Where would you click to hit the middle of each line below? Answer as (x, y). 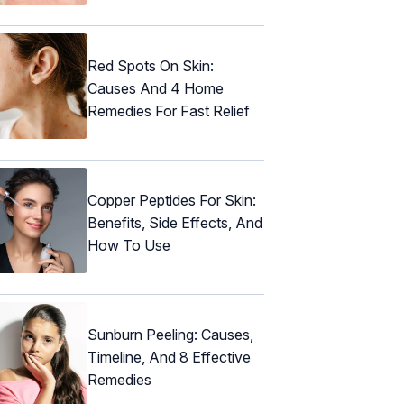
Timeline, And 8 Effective (169, 358)
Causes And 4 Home (156, 89)
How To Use (129, 246)
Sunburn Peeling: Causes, (170, 335)
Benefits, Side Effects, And (175, 223)
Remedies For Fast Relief (169, 111)
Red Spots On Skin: (151, 66)
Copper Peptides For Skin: (172, 201)
